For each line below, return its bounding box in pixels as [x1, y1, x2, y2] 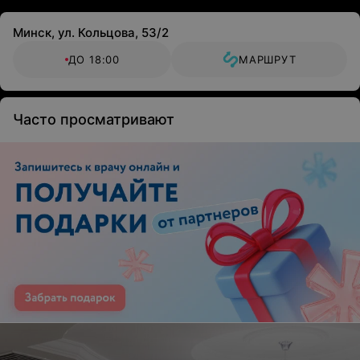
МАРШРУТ [238, 53, 297, 66]
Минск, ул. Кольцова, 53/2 [13, 25, 169, 40]
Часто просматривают [13, 111, 174, 128]
